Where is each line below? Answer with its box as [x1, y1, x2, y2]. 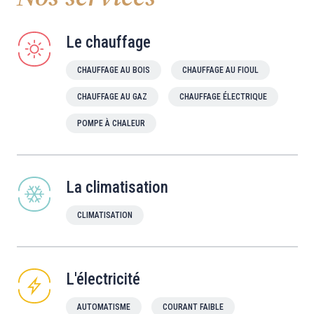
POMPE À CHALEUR [76, 118, 145, 129]
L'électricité [65, 270, 140, 289]
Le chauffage [65, 33, 151, 53]
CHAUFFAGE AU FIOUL [182, 65, 259, 76]
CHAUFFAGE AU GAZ [76, 92, 147, 102]
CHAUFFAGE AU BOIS [76, 65, 150, 76]
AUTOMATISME [76, 302, 130, 313]
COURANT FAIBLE [162, 302, 224, 313]
